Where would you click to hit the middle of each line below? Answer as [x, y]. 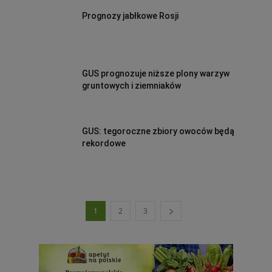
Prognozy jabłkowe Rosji [130, 16]
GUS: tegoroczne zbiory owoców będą [158, 131]
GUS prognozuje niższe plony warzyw [156, 73]
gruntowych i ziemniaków [131, 86]
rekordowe [104, 143]
